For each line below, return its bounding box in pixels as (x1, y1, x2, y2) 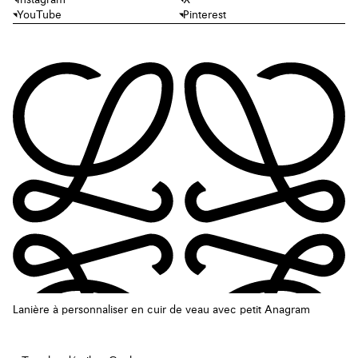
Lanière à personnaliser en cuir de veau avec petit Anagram (13, 304, 310, 316)
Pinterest (183, 9, 226, 21)
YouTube (17, 9, 62, 21)
